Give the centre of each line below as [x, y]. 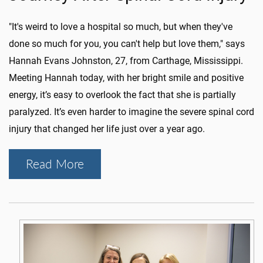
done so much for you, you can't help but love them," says [127, 44]
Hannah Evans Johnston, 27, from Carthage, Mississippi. [126, 61]
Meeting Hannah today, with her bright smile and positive [126, 78]
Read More [55, 164]
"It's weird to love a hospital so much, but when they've [121, 27]
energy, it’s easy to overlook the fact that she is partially [122, 95]
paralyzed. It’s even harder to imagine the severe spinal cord [131, 112]
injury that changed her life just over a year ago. [107, 129]
